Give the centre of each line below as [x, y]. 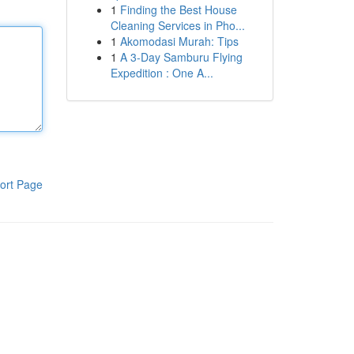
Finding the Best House [178, 9]
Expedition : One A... [162, 73]
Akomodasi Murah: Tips [179, 41]
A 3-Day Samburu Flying [181, 57]
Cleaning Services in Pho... [177, 25]
